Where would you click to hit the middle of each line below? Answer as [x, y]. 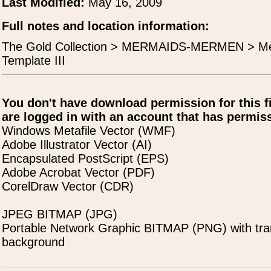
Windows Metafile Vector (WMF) [89, 131]
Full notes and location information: [106, 26]
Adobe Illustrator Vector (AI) [77, 145]
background [33, 242]
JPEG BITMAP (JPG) [60, 214]
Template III [34, 60]
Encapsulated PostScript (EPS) [85, 158]
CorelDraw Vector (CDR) [68, 186]
